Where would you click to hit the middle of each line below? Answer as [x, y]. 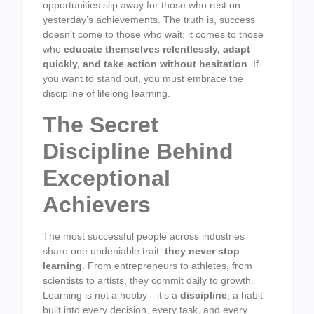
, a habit [245, 295]
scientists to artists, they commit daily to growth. [148, 280]
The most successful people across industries [144, 236]
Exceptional [107, 178]
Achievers [97, 204]
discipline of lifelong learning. [107, 94]
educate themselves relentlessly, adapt [157, 49]
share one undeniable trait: [104, 251]
